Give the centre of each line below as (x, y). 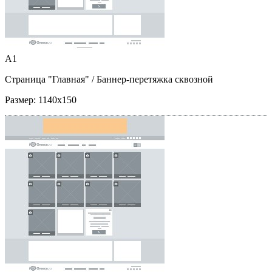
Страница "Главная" (47, 79)
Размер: (22, 100)
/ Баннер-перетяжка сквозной (151, 79)
